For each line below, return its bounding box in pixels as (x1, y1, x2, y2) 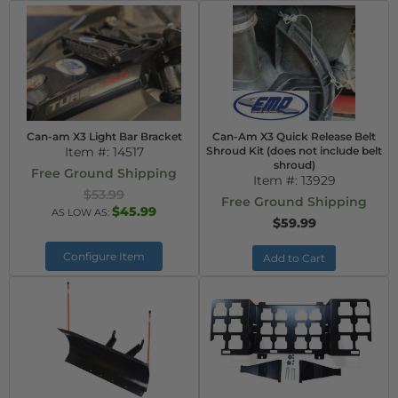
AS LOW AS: (52, 206, 112, 219)
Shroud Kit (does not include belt (206, 144, 382, 157)
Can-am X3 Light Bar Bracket (26, 130, 182, 143)
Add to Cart (263, 251, 325, 265)
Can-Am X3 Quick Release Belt (212, 130, 376, 143)
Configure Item (63, 250, 145, 263)
